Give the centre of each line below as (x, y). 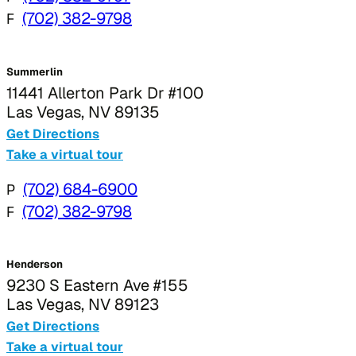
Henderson (35, 264)
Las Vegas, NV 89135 (83, 112)
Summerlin (35, 72)
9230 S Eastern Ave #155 (97, 285)
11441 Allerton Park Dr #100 (105, 93)
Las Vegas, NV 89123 (83, 304)
